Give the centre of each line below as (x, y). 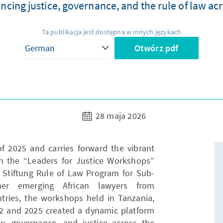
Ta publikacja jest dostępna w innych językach (111, 32)
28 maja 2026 (120, 116)
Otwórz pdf (156, 48)
